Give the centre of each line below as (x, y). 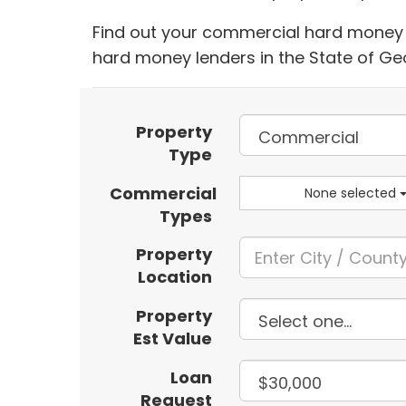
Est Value (173, 339)
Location (175, 277)
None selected (350, 193)
